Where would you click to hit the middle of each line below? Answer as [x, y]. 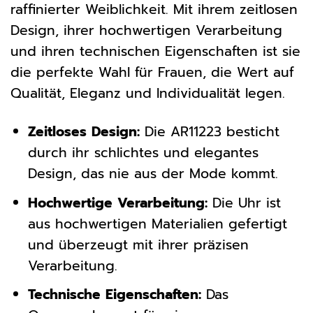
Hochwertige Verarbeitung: [117, 203]
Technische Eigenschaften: [114, 295]
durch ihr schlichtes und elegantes [143, 153]
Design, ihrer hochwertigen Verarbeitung [146, 31]
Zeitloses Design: [83, 132]
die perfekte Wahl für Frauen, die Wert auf [152, 73]
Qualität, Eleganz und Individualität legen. [148, 94]
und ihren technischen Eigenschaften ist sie [155, 52]
